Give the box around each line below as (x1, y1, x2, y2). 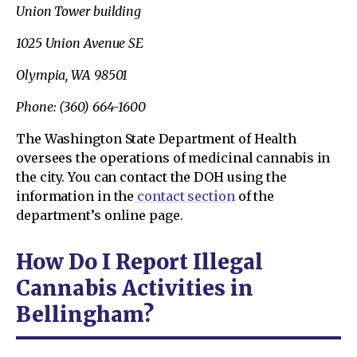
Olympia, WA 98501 (16, 66, 128, 83)
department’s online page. (16, 206, 183, 223)
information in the (16, 187, 135, 204)
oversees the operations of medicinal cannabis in (16, 149, 331, 166)
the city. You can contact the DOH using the (16, 168, 287, 185)
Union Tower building (16, 2, 142, 19)
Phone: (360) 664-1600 (16, 98, 146, 115)
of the (234, 187, 275, 204)
